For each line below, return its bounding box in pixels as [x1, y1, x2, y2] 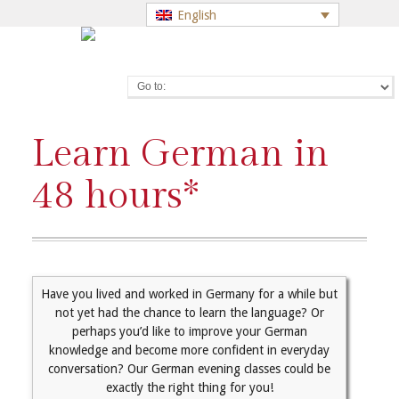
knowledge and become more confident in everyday [49, 343, 330, 357]
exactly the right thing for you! [105, 380, 273, 395]
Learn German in [31, 132, 329, 176]
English [176, 8, 216, 23]
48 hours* [31, 174, 199, 218]
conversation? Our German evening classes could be [48, 362, 331, 376]
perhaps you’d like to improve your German [71, 324, 307, 338]
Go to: [127, 77, 162, 93]
